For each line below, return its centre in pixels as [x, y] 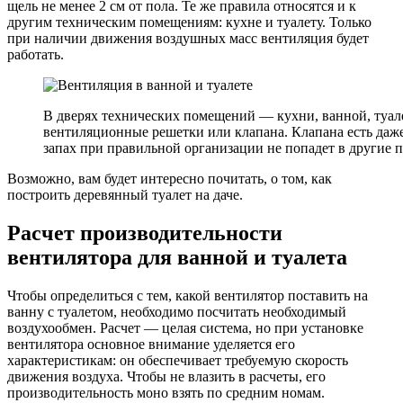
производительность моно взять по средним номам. [166, 392]
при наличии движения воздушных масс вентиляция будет [188, 38]
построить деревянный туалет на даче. [125, 195]
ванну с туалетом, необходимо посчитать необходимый [177, 311]
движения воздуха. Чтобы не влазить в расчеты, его [166, 376]
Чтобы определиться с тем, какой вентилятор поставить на [188, 295]
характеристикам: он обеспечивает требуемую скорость [178, 360]
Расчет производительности [145, 233]
